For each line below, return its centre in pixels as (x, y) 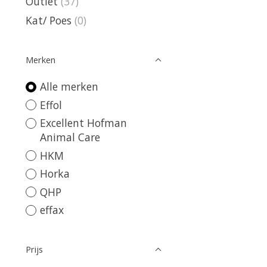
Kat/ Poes (49, 21)
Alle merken (69, 87)
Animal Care (70, 137)
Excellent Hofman (83, 123)
